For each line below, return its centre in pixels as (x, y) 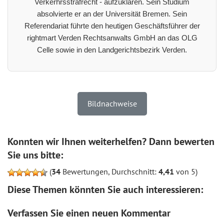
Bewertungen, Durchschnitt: (109, 171)
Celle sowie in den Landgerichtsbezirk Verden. (112, 49)
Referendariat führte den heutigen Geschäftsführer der (112, 25)
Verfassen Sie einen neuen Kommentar (89, 213)
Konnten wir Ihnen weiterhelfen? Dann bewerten (111, 141)
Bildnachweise (112, 103)
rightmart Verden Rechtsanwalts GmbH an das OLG (112, 37)
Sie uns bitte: (35, 155)
